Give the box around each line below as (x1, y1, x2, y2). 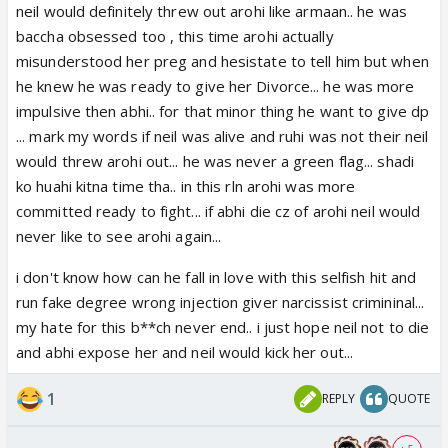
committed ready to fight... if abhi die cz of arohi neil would (16, 200, 421, 221)
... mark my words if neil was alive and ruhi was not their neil (16, 125, 429, 146)
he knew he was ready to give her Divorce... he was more (16, 75, 415, 96)
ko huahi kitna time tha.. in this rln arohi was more (16, 175, 356, 196)
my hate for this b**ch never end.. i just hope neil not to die (16, 316, 430, 337)
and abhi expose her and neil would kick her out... (16, 341, 354, 362)
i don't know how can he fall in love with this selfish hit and (16, 266, 417, 287)
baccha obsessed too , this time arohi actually (16, 25, 334, 46)
